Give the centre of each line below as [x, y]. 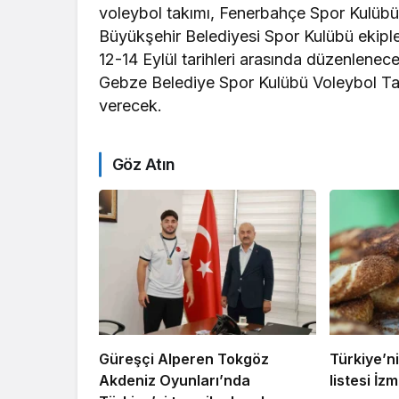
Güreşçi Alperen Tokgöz [184, 358]
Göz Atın [144, 165]
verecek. [130, 106]
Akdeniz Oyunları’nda [175, 380]
